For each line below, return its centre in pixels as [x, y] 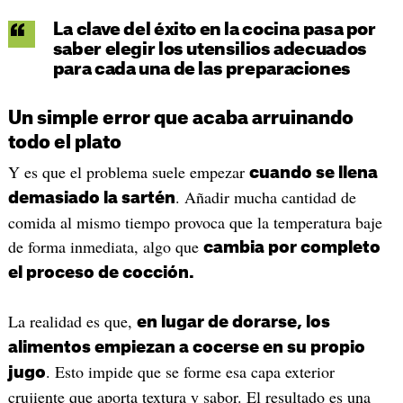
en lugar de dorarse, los [233, 322]
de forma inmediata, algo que [105, 246]
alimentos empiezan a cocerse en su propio [186, 347]
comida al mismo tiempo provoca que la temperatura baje [195, 222]
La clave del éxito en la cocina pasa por [214, 30]
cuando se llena [313, 172]
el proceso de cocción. [101, 272]
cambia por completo [291, 247]
